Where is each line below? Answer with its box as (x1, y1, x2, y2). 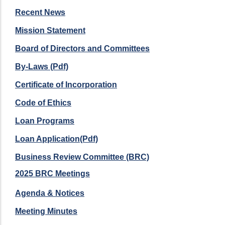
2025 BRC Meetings (15, 169, 90, 178)
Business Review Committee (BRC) (15, 152, 149, 161)
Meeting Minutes (15, 206, 77, 215)
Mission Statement (15, 26, 85, 35)
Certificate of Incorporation (15, 80, 117, 89)
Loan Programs (15, 116, 74, 125)
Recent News (15, 8, 65, 17)
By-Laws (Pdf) (15, 62, 68, 71)
